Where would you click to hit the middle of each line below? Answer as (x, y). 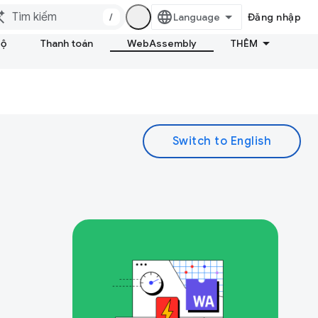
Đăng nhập (274, 17)
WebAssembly (162, 43)
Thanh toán (67, 43)
